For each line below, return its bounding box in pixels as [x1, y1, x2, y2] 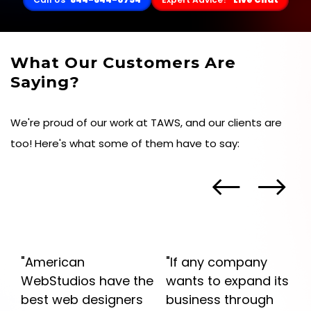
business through [166, 291, 274, 309]
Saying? [10, 72, 80, 92]
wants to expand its [166, 272, 289, 290]
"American [21, 253, 85, 271]
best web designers [21, 291, 143, 309]
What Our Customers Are [10, 53, 236, 73]
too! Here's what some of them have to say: [10, 136, 239, 151]
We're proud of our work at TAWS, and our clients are [10, 115, 282, 131]
